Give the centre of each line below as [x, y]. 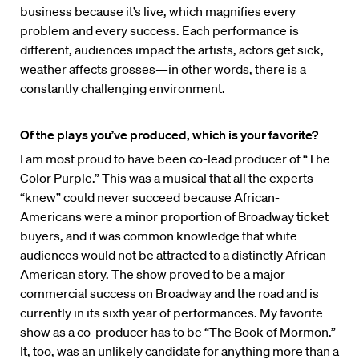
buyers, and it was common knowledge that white [159, 236]
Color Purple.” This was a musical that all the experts [167, 178]
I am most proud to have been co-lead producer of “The [175, 159]
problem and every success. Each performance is [159, 31]
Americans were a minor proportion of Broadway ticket [174, 217]
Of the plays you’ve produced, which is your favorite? [169, 135]
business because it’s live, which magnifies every [158, 12]
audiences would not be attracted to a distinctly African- [175, 255]
